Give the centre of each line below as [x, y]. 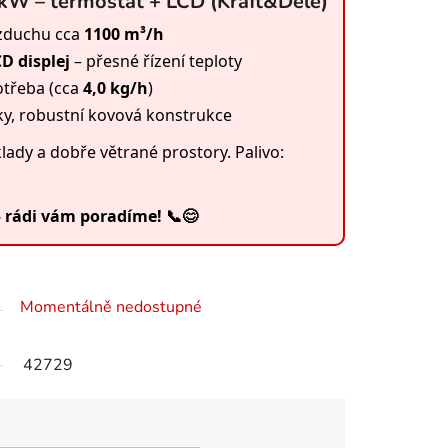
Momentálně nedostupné [111, 307]
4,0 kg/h [115, 88]
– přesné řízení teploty [156, 61]
